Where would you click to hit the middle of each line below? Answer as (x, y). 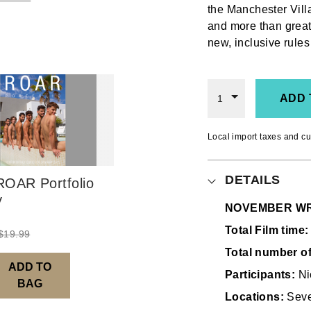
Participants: (260, 275)
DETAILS (253, 180)
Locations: (254, 297)
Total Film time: (267, 230)
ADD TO (30, 267)
